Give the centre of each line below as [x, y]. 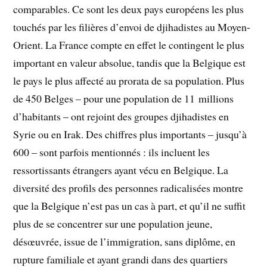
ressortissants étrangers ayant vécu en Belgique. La [121, 170]
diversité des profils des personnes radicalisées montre [128, 187]
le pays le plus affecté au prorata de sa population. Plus [129, 80]
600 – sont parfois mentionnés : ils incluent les [112, 152]
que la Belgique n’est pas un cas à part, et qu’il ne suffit [130, 205]
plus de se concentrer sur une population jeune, [113, 223]
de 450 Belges [44, 98]
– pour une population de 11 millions [154, 98]
